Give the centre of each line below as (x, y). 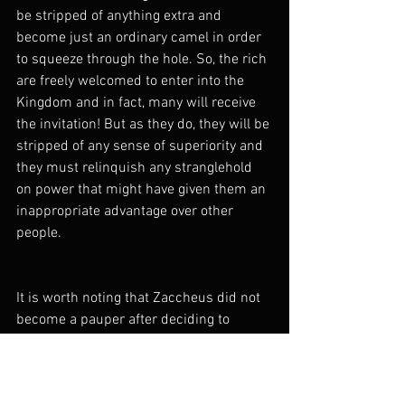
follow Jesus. (57, 342)
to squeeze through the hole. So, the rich (143, 60)
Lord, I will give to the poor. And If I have (140, 363)
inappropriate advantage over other (127, 212)
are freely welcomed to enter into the (132, 81)
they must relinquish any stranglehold (136, 168)
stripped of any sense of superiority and (141, 146)
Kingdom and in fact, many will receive (138, 103)
